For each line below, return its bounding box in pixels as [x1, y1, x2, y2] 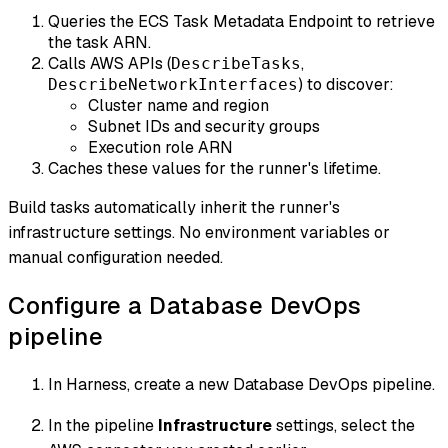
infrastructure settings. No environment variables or [8, 222, 390, 244]
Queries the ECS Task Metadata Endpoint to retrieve [48, 11, 435, 33]
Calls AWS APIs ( [48, 53, 171, 75]
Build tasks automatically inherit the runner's [8, 197, 340, 219]
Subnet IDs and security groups [88, 116, 320, 138]
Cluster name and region [88, 95, 269, 117]
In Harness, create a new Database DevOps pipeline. [48, 374, 435, 396]
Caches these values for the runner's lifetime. [48, 158, 381, 180]
